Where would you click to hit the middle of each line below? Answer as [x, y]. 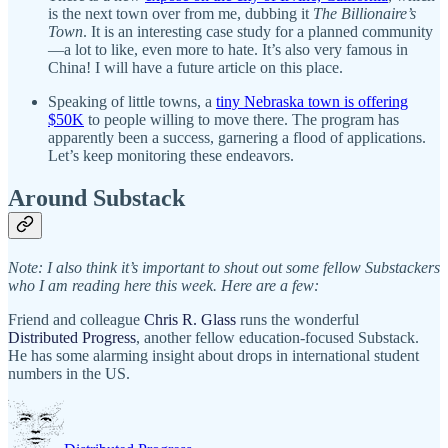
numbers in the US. [69, 373]
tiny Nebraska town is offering [312, 101]
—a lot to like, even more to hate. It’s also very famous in [228, 49]
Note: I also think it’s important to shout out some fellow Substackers [224, 267]
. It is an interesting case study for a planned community [258, 31]
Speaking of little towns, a [132, 101]
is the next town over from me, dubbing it [180, 13]
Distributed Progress [72, 337]
